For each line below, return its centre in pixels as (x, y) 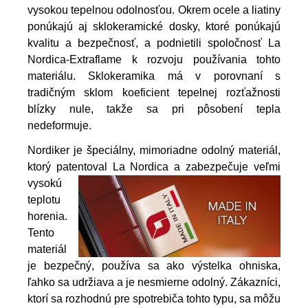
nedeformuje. (59, 125)
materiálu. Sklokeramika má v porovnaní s (154, 76)
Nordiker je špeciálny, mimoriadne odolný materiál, (154, 150)
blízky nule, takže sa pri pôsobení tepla (154, 109)
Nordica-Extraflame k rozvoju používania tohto (154, 59)
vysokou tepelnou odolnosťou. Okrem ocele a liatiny (154, 10)
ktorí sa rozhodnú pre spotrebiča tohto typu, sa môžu (154, 298)
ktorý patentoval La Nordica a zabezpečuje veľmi (154, 166)
